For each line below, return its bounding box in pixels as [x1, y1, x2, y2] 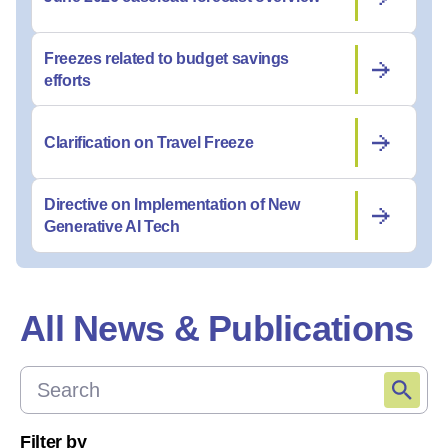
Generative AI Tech [44, 217, 180, 235]
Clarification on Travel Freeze [44, 133, 254, 151]
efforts [44, 71, 91, 89]
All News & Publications [20, 308, 414, 349]
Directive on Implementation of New [44, 195, 300, 213]
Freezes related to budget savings [44, 49, 290, 67]
